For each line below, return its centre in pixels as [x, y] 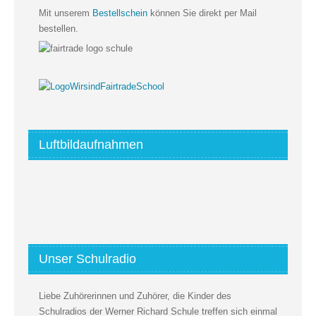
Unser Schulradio [87, 259]
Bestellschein [120, 13]
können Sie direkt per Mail [202, 13]
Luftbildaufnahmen [91, 145]
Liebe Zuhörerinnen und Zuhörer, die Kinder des [135, 296]
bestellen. [59, 28]
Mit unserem [66, 13]
